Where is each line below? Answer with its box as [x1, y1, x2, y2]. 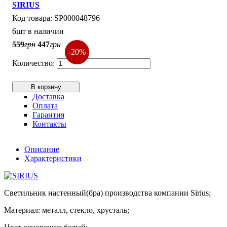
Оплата [32, 101, 58, 110]
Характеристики [24, 154, 82, 163]
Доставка [32, 92, 64, 101]
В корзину [30, 83, 61, 91]
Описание [24, 144, 59, 154]
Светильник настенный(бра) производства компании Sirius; [4, 188, 211, 197]
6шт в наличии [12, 26, 64, 35]
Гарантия [32, 110, 64, 119]
